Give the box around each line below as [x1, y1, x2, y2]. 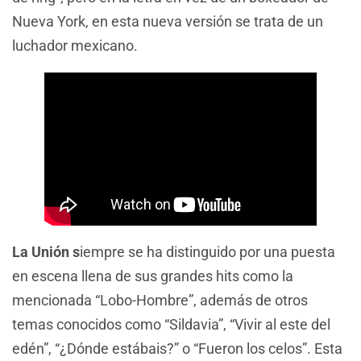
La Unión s [12, 243, 80, 261]
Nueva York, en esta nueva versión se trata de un [12, 13, 323, 31]
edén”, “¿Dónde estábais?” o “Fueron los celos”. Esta [12, 340, 342, 358]
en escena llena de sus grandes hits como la [12, 268, 293, 285]
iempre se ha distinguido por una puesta [80, 243, 335, 261]
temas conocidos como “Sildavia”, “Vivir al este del [12, 316, 330, 334]
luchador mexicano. [12, 37, 138, 55]
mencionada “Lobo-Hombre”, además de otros [12, 292, 308, 309]
